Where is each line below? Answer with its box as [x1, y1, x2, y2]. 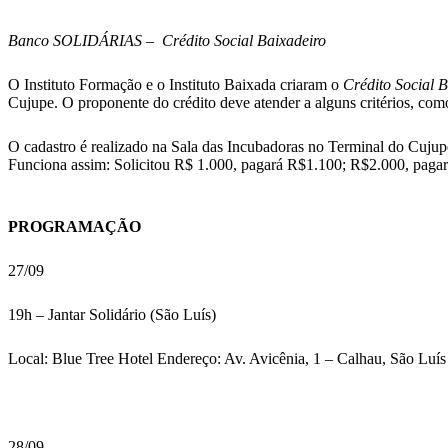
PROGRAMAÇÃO [8, 218, 141, 236]
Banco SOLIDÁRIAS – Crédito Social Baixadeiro [8, 32, 326, 50]
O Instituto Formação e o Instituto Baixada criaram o [8, 76, 343, 94]
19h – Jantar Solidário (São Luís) [8, 306, 216, 324]
